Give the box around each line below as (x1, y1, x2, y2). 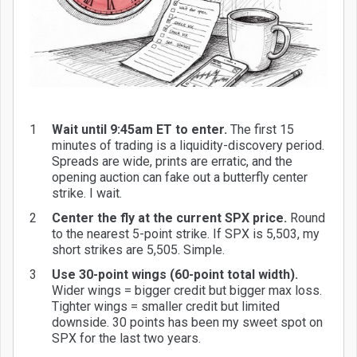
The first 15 (227, 122, 294, 138)
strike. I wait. (52, 186, 122, 202)
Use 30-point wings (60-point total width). (52, 267, 298, 283)
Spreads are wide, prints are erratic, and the (52, 154, 292, 170)
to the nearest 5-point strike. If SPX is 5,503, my (52, 226, 320, 242)
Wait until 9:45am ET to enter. (52, 122, 227, 138)
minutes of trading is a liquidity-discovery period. (52, 138, 324, 154)
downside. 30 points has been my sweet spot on (52, 315, 323, 331)
